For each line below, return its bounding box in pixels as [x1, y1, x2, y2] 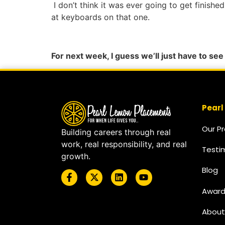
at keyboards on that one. [51, 12, 150, 22]
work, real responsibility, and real [61, 139, 187, 149]
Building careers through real [61, 127, 171, 137]
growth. [61, 151, 90, 161]
